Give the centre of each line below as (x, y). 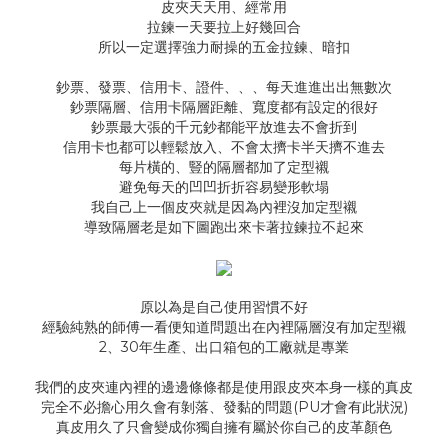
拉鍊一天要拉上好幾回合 (224, 27)
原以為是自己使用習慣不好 (224, 307)
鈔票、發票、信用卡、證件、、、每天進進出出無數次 (224, 87)
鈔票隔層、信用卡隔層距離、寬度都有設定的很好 (224, 107)
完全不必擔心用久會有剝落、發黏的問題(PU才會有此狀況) (224, 407)
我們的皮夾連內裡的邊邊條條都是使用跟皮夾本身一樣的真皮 (224, 387)
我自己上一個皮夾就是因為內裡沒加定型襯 (224, 207)
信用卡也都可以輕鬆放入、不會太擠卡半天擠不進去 (224, 147)
